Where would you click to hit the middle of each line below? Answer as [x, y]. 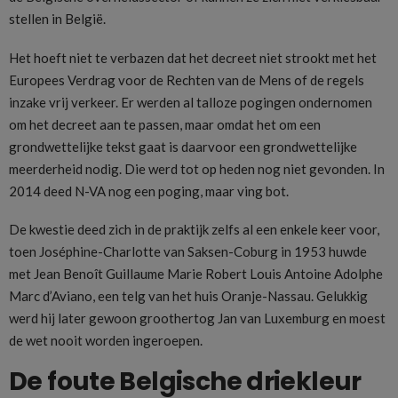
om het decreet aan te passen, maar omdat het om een [165, 124]
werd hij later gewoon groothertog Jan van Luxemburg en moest [197, 318]
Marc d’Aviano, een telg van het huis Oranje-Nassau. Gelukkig [188, 296]
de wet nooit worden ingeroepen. [106, 341]
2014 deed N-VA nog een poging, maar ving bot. [149, 191]
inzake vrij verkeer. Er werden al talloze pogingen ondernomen [191, 102]
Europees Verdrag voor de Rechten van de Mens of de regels [187, 80]
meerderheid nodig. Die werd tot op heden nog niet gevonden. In [197, 168]
